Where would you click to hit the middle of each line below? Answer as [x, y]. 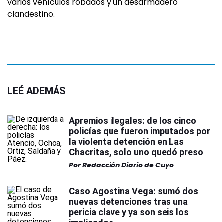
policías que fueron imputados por [139, 131]
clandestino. [31, 14]
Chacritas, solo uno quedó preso [136, 152]
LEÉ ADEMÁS [37, 91]
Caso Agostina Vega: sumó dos [134, 191]
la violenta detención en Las [126, 141]
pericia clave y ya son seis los [129, 212]
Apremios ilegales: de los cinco [133, 121]
